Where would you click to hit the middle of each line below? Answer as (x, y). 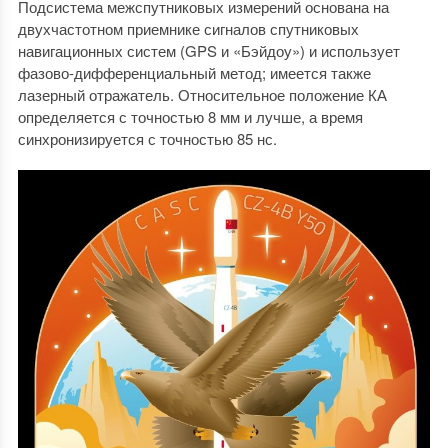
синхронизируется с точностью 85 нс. (147, 139)
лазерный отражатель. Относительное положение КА (202, 95)
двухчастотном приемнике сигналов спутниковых (188, 29)
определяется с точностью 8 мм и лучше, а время (190, 117)
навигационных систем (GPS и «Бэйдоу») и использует (208, 51)
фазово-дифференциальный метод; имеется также (194, 73)
